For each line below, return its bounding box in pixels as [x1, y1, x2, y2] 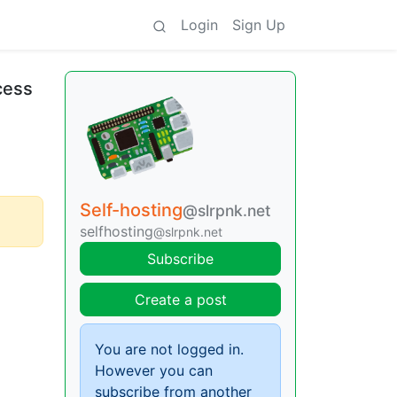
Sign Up [232, 16, 285, 34]
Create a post [134, 291, 227, 308]
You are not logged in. [95, 340, 244, 358]
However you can [95, 362, 213, 379]
